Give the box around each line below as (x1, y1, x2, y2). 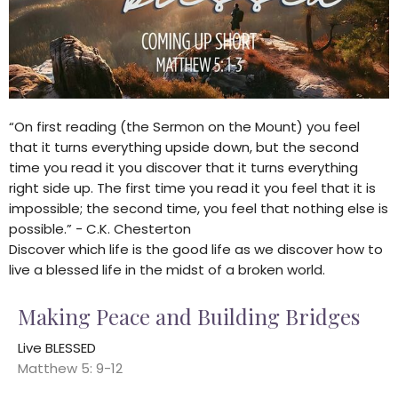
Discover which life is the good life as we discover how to (9, 240, 383, 259)
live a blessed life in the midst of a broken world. (9, 260, 325, 280)
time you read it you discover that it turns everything (9, 158, 358, 178)
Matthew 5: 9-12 (18, 359, 123, 378)
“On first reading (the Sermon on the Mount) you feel (9, 117, 360, 137)
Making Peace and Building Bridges (18, 302, 360, 331)
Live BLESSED (18, 338, 96, 358)
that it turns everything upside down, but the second (9, 138, 359, 157)
